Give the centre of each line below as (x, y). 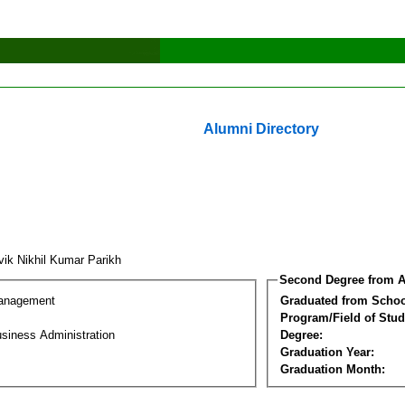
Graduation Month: (333, 369)
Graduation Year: (327, 352)
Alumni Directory (261, 129)
